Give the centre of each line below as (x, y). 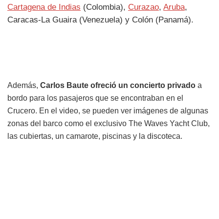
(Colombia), (104, 7)
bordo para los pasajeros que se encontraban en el (95, 98)
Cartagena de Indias (44, 7)
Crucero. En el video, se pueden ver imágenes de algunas (108, 110)
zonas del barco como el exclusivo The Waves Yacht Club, (109, 123)
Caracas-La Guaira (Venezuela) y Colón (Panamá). (100, 20)
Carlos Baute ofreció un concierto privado (119, 85)
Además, (24, 85)
